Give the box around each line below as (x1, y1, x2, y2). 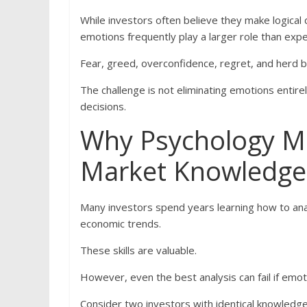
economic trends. (80, 217, 161, 231)
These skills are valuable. (80, 243, 197, 258)
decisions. (80, 99, 126, 114)
